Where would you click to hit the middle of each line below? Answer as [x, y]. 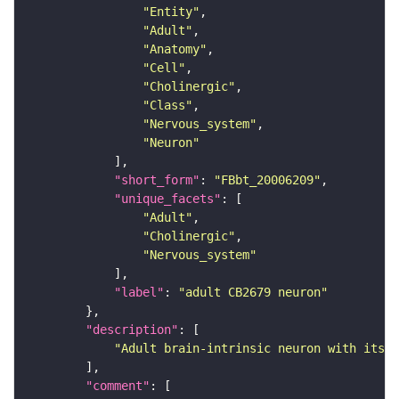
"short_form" [157, 180]
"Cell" [164, 68]
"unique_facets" [167, 199]
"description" [132, 330]
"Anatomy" [175, 49]
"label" [139, 293]
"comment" [118, 386]
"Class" [167, 106]
